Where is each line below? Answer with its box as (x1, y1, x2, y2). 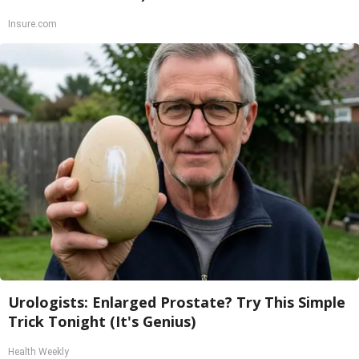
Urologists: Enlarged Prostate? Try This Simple (8, 292, 345, 312)
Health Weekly (8, 346, 69, 357)
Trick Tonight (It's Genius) (8, 312, 196, 331)
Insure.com (8, 18, 57, 30)
